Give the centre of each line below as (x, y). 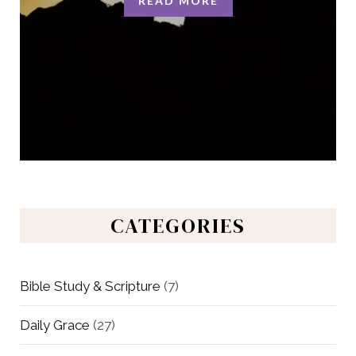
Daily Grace (55, 325)
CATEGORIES (178, 225)
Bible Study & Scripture (90, 286)
